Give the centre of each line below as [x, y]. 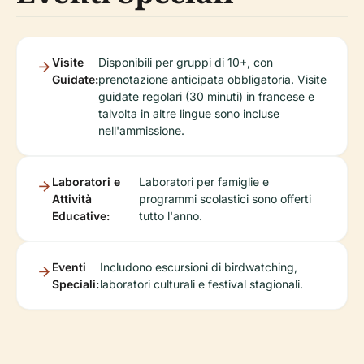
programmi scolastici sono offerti [225, 199]
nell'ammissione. [141, 131]
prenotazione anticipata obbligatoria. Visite [212, 80]
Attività [72, 199]
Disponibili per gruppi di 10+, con [186, 63]
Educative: [81, 216]
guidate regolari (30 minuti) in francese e [206, 97]
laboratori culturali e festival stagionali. [201, 284]
